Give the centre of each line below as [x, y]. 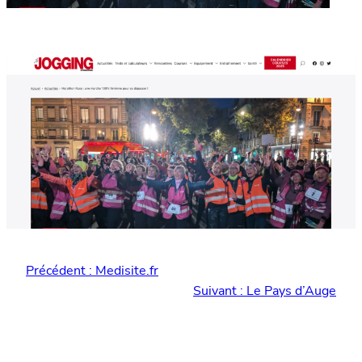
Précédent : [59, 270]
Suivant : [218, 290]
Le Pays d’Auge [291, 290]
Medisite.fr [127, 270]
